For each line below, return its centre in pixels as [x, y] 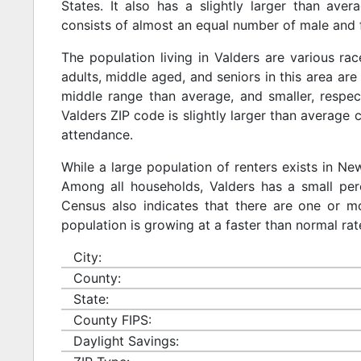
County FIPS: [112, 320]
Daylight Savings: [126, 340]
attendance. [97, 134]
